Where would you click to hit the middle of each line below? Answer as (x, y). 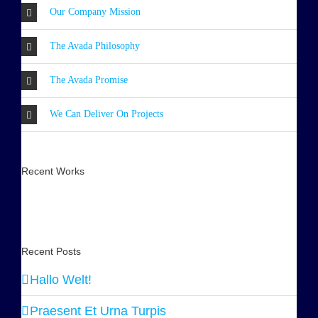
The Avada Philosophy (95, 46)
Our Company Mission (95, 12)
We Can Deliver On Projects (106, 114)
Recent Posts (51, 251)
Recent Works (53, 171)
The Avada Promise (89, 80)
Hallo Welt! (61, 279)
